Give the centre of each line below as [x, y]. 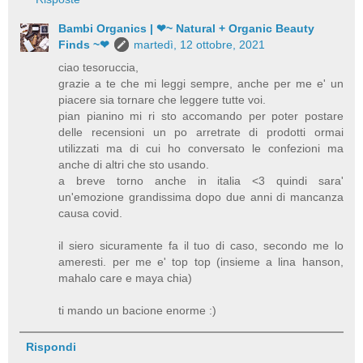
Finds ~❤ [84, 45]
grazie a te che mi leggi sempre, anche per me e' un [201, 84]
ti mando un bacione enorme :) [138, 311]
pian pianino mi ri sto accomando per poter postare [201, 116]
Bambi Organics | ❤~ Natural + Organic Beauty [187, 29]
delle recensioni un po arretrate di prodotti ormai [201, 132]
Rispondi [51, 347]
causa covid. [91, 214]
